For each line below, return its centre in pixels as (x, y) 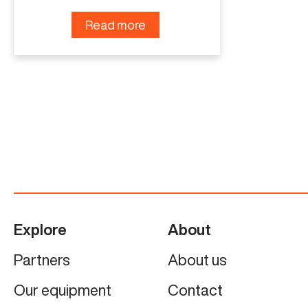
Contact (195, 290)
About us (197, 260)
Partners (42, 260)
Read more (115, 24)
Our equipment (63, 290)
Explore (40, 229)
